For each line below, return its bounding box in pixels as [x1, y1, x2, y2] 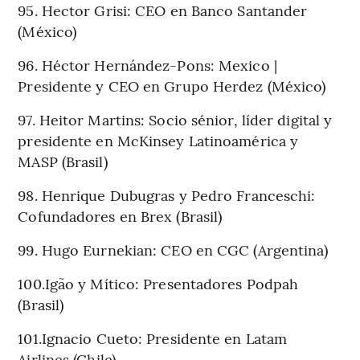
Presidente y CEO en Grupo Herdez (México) [18, 75, 326, 96]
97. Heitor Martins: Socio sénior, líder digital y [18, 108, 333, 129]
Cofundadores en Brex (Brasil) [18, 205, 223, 226]
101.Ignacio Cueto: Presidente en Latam [18, 327, 288, 348]
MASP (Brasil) [18, 150, 108, 171]
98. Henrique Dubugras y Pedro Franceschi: [18, 184, 316, 205]
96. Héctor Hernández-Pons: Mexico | [18, 54, 277, 75]
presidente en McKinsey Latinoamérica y [18, 129, 299, 150]
